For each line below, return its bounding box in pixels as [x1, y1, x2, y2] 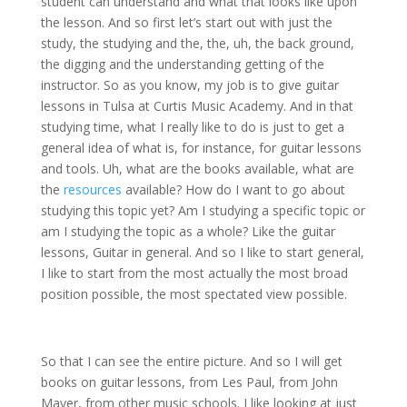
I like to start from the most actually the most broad [40, 264, 348, 283]
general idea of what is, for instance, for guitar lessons [40, 139, 362, 157]
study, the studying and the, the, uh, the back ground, [40, 35, 354, 53]
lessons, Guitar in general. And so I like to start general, [40, 243, 364, 262]
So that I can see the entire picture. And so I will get [40, 352, 342, 371]
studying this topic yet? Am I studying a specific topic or [40, 202, 365, 220]
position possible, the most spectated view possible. [40, 285, 351, 303]
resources [63, 181, 122, 199]
